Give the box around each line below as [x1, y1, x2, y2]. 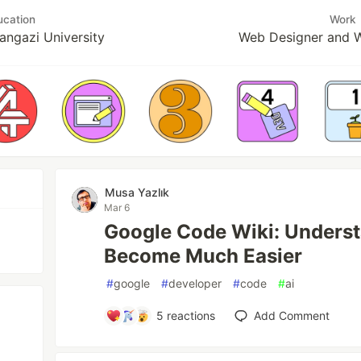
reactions [163, 309, 215, 322]
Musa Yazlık [105, 185, 170, 199]
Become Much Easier [104, 244, 303, 268]
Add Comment [253, 309, 330, 322]
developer [168, 276, 222, 290]
